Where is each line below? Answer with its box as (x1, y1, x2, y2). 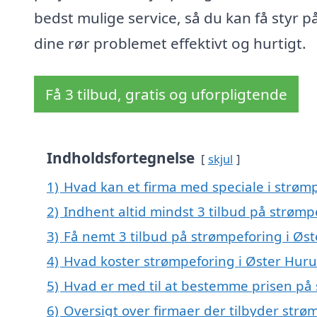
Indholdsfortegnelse (47, 148, 195, 168)
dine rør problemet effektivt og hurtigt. (34, 33, 306, 54)
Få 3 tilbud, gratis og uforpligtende (45, 84, 287, 105)
